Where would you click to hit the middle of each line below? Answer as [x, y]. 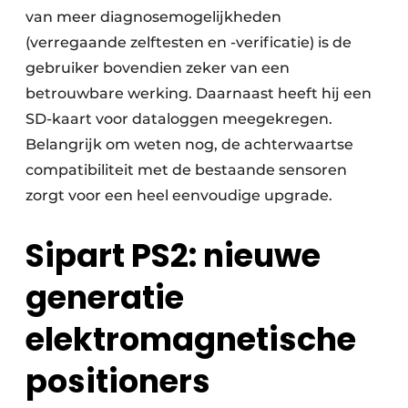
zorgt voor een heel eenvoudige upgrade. [181, 196]
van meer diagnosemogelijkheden [153, 17]
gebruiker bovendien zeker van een [158, 68]
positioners [118, 382]
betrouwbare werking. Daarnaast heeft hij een [199, 94]
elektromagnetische [191, 340]
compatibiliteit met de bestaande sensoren [186, 170]
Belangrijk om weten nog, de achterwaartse [189, 145]
